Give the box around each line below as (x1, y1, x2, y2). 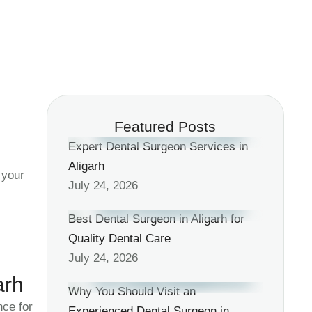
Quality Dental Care (68, 232, 171, 245)
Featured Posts (114, 118, 217, 134)
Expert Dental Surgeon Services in (68, 140, 248, 153)
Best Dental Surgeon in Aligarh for (68, 212, 244, 226)
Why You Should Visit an (68, 285, 196, 298)
